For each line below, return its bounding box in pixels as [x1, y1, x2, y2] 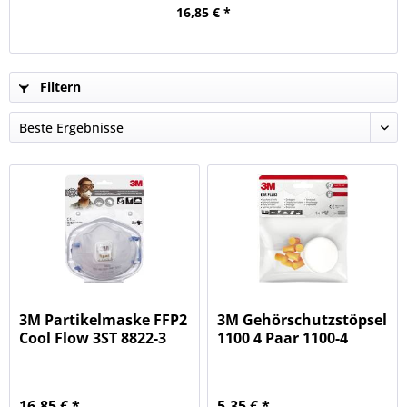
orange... [217, 346, 283, 367]
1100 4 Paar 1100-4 [217, 328, 349, 349]
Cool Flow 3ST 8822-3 [19, 328, 167, 349]
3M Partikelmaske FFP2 [19, 310, 188, 331]
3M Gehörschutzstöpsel [217, 310, 388, 331]
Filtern [36, 78, 81, 95]
